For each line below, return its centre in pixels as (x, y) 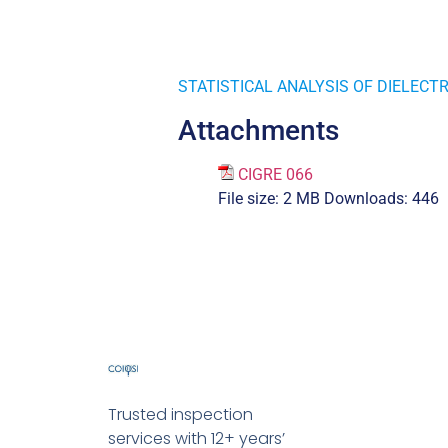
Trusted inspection (180, 414)
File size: (248, 198)
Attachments (258, 130)
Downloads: (366, 198)
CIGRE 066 (275, 174)
